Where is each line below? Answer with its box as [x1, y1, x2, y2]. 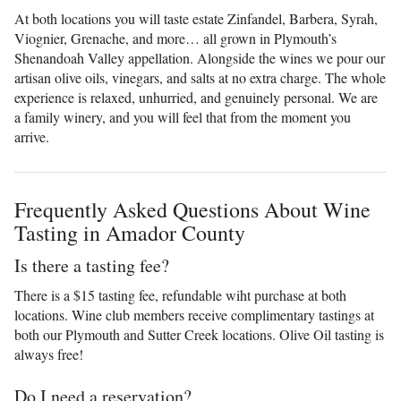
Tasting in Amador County [14, 218, 245, 247]
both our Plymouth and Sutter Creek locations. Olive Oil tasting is [14, 325, 384, 344]
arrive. [14, 127, 49, 146]
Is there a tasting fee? [14, 253, 169, 277]
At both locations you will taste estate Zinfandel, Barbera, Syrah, [14, 9, 378, 28]
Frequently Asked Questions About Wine [14, 195, 371, 224]
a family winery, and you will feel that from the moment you [14, 107, 351, 126]
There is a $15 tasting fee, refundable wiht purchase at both [14, 286, 346, 304]
